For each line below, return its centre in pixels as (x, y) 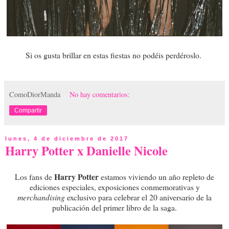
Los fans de (35, 177)
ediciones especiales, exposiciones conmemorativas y (114, 187)
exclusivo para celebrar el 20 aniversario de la (139, 197)
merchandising (42, 197)
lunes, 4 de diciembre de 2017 (67, 139)
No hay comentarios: (100, 95)
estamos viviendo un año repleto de (156, 177)
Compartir (28, 111)
